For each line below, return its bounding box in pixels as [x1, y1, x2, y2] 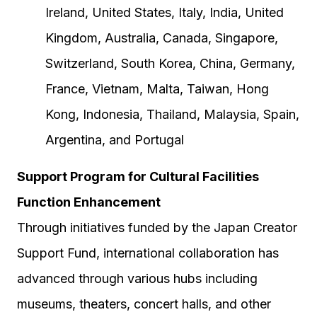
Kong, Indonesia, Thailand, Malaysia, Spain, [45, 107, 299, 122]
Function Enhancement [17, 195, 161, 209]
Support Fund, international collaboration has [17, 246, 279, 260]
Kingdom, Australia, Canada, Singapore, [45, 30, 278, 45]
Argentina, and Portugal [45, 132, 184, 147]
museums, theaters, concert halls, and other [17, 296, 271, 311]
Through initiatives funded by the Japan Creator [17, 220, 297, 235]
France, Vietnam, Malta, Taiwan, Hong [45, 81, 269, 96]
